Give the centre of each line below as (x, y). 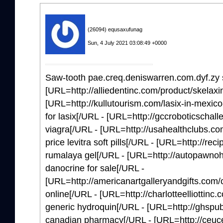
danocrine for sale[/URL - (95, 168)
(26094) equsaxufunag (115, 29)
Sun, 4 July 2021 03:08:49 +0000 (127, 43)
